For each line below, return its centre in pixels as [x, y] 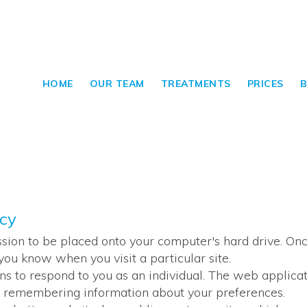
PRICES [265, 84]
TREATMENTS [196, 84]
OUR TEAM [117, 84]
